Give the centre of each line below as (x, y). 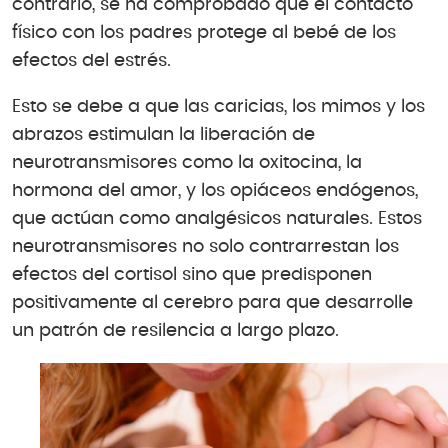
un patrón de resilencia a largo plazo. (175, 330)
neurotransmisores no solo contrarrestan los (205, 246)
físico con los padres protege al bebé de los (204, 33)
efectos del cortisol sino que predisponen (192, 274)
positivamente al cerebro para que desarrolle (212, 302)
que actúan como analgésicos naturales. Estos (217, 218)
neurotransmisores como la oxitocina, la (187, 162)
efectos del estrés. (91, 61)
